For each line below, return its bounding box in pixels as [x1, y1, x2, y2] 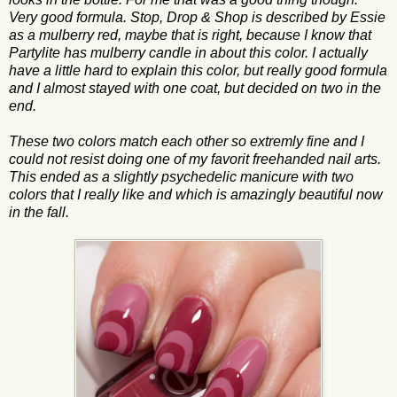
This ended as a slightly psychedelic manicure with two [9, 168, 354, 184]
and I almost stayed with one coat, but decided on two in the [9, 80, 381, 96]
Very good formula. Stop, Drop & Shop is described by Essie [9, 9, 385, 25]
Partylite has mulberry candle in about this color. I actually [9, 44, 368, 60]
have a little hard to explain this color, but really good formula [9, 62, 387, 78]
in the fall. [9, 204, 69, 220]
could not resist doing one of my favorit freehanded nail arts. [9, 151, 381, 167]
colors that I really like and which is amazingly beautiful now [9, 186, 383, 202]
